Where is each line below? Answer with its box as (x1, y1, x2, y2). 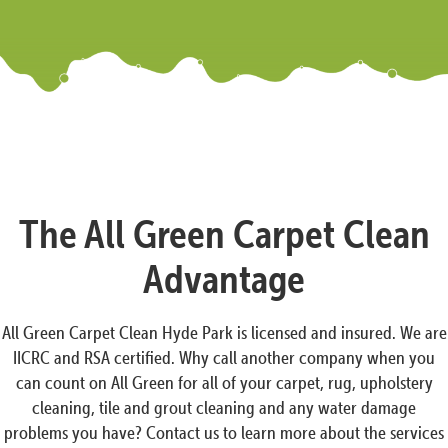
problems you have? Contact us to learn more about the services (4, 421, 444, 443)
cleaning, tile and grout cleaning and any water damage (32, 396, 416, 418)
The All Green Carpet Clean (18, 210, 430, 257)
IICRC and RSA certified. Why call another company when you (13, 346, 435, 368)
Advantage (143, 255, 305, 302)
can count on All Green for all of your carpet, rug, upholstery (15, 371, 433, 393)
